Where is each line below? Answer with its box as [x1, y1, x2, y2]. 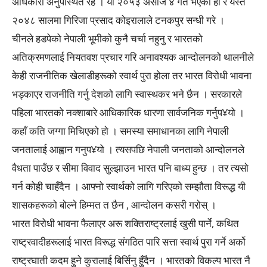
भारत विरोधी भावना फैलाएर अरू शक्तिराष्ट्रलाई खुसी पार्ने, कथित [12, 216, 239, 230]
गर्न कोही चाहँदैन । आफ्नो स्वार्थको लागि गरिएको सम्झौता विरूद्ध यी [12, 179, 246, 193]
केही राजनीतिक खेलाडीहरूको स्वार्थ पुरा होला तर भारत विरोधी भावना [12, 69, 252, 82]
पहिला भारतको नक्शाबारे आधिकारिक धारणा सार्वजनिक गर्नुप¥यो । [12, 105, 244, 119]
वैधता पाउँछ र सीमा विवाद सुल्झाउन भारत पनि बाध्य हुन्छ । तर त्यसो [12, 161, 249, 175]
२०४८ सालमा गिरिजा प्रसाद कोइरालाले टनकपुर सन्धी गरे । [12, 13, 225, 27]
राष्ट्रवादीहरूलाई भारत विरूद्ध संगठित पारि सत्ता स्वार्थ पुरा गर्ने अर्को [12, 235, 246, 249]
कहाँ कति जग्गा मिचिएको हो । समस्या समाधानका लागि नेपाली [12, 124, 229, 138]
